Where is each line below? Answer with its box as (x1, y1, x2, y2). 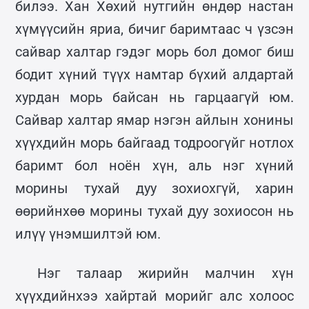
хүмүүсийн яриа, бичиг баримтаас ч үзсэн (15, 20, 294, 37)
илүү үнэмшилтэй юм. (15, 225, 161, 242)
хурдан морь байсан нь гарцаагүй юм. (15, 88, 294, 106)
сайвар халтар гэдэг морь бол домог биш (15, 43, 294, 60)
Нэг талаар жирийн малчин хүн (37, 264, 294, 281)
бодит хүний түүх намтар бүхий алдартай (15, 66, 294, 83)
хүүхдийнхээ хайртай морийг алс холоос (15, 287, 294, 304)
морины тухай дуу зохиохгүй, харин (15, 179, 294, 197)
